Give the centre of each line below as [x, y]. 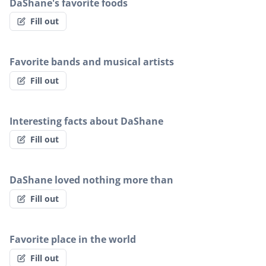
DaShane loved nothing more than [91, 180]
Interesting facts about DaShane [86, 121]
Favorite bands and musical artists [92, 62]
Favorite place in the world [73, 240]
